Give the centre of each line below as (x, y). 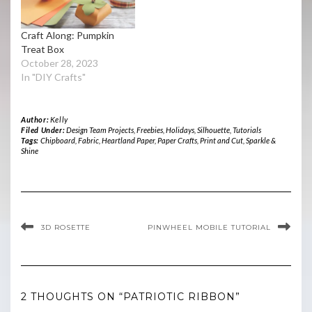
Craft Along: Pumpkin (68, 35)
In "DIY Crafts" (53, 77)
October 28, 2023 (60, 63)
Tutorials (247, 130)
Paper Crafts (177, 140)
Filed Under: (44, 130)
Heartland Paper (128, 140)
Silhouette (213, 130)
